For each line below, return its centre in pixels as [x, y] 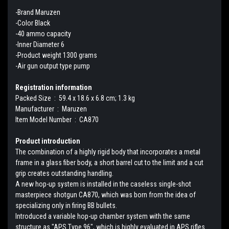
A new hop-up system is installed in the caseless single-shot [103, 184]
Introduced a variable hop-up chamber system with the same [103, 216]
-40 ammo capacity [43, 33]
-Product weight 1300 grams [56, 55]
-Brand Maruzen [38, 12]
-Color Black [33, 23]
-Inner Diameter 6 [40, 44]
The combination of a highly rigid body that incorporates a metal [108, 152]
